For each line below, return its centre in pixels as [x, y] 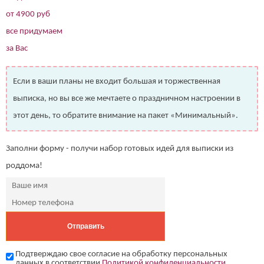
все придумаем [34, 31]
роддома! [24, 166]
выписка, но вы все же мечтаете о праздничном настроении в [127, 98]
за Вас [17, 48]
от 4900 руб [28, 14]
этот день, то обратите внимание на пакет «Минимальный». [126, 115]
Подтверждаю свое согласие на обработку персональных [121, 254]
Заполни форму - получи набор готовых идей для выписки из [120, 148]
